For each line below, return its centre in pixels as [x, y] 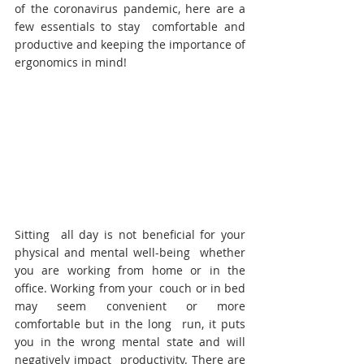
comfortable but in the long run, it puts [130, 323]
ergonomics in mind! [71, 62]
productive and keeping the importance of [130, 44]
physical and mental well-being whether [130, 252]
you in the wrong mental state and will [130, 341]
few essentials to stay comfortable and [130, 26]
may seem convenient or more [130, 305]
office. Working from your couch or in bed [130, 288]
